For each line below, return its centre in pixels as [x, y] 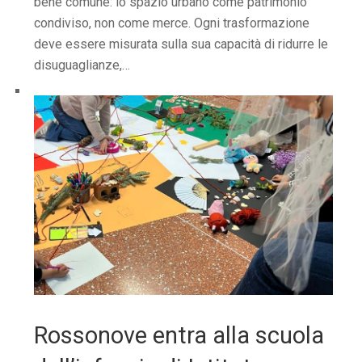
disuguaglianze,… [82, 65]
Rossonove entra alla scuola [179, 335]
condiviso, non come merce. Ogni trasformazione [172, 23]
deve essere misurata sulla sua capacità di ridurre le [181, 44]
